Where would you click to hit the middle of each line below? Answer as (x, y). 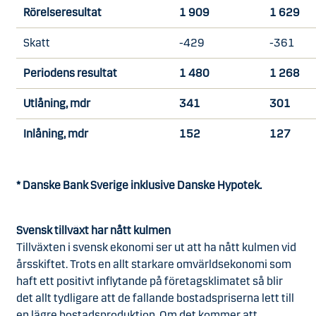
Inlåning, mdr (56, 134)
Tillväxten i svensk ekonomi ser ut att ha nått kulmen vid (156, 247)
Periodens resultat (70, 73)
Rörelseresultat (62, 12)
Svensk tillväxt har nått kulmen (93, 230)
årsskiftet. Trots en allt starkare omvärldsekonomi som (154, 264)
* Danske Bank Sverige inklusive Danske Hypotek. (140, 185)
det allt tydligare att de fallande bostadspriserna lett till (155, 298)
